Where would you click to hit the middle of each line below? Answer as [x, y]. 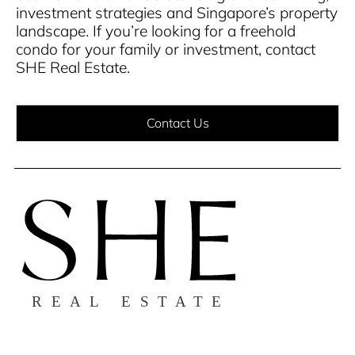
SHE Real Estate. [73, 67]
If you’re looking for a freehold [194, 31]
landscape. [54, 31]
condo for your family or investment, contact [166, 49]
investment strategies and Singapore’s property [177, 13]
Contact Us [177, 122]
